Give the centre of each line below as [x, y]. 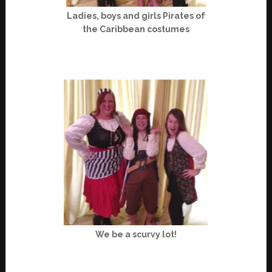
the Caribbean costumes [136, 29]
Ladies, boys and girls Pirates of [136, 15]
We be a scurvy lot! [136, 234]
